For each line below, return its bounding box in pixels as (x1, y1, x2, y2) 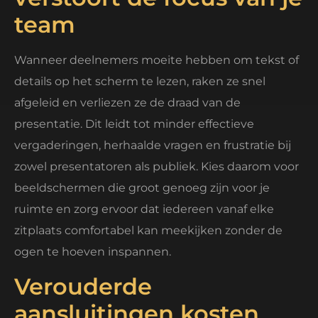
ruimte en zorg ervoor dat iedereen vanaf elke (14, 202, 274, 216)
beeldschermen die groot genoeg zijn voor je (14, 181, 270, 195)
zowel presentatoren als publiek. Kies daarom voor (14, 160, 299, 174)
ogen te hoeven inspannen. (14, 245, 171, 259)
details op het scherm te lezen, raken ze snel (14, 75, 265, 89)
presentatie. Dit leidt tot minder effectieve (14, 117, 254, 131)
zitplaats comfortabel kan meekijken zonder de (14, 224, 283, 238)
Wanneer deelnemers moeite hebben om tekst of (14, 53, 299, 67)
